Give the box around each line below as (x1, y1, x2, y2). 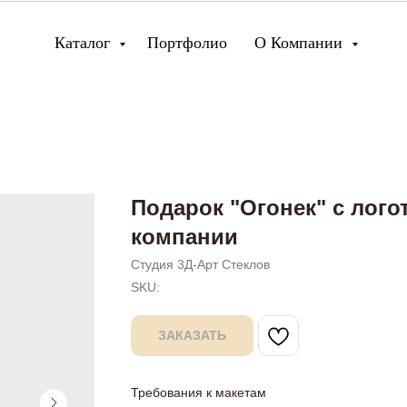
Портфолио (147, 34, 227, 52)
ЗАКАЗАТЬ (158, 328, 226, 342)
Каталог (55, 34, 114, 52)
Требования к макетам (131, 385, 266, 400)
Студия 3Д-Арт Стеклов (131, 257, 270, 272)
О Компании (254, 34, 347, 52)
